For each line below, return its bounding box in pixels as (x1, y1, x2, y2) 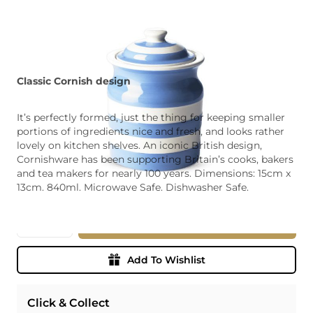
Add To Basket (150, 218, 224, 231)
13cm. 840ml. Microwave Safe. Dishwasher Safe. (17, 180, 249, 194)
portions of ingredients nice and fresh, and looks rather (17, 124, 284, 138)
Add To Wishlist (126, 253, 205, 266)
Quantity (16, 211, 66, 225)
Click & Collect (27, 296, 110, 310)
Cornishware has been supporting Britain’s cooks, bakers (17, 152, 293, 166)
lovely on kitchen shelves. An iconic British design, (17, 138, 262, 152)
